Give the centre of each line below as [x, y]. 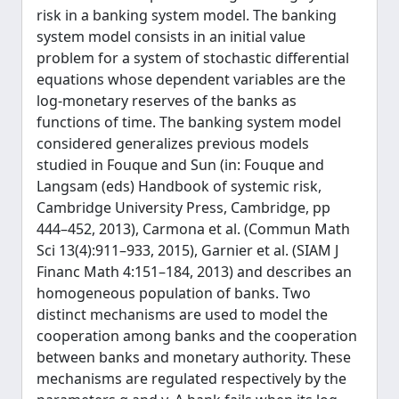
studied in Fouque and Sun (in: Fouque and [180, 165]
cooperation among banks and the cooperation [197, 336]
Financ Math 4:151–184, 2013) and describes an [194, 272]
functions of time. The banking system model [189, 122]
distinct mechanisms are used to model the [182, 314]
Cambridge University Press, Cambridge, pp [183, 208]
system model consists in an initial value [171, 37]
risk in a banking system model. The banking [187, 15]
